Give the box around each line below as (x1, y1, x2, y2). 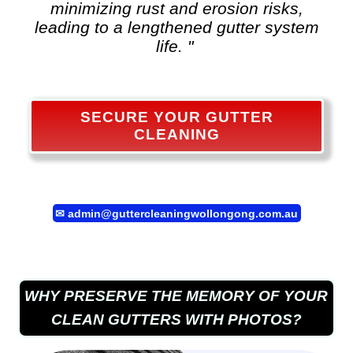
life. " (155, 37, 193, 56)
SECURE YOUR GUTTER (80, 109, 273, 125)
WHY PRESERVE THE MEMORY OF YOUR (24, 287, 329, 304)
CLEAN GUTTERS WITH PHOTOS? (50, 310, 302, 328)
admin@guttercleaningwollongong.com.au (68, 206, 298, 220)
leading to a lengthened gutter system (34, 18, 319, 37)
